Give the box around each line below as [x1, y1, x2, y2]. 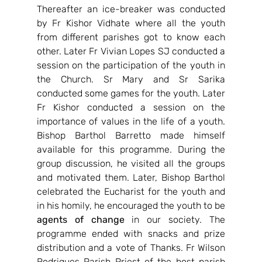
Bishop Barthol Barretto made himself [36, 130, 226, 141]
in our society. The [124, 214, 226, 225]
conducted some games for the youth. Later [36, 88, 226, 99]
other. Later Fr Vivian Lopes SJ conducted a [36, 46, 226, 57]
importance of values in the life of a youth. [36, 116, 226, 127]
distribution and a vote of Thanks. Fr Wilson [36, 242, 226, 253]
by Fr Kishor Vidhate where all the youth [36, 18, 226, 29]
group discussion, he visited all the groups [36, 158, 226, 169]
